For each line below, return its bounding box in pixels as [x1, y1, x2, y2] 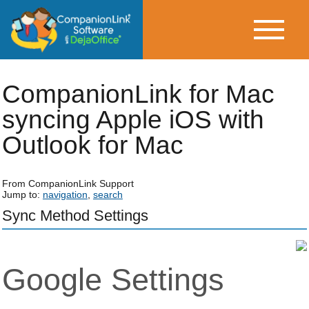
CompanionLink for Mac [1, 80, 275, 108]
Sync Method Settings [1, 207, 148, 224]
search [92, 189, 123, 200]
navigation [42, 189, 88, 200]
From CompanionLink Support [1, 178, 134, 189]
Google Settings [1, 262, 224, 297]
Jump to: [1, 189, 43, 200]
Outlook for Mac [1, 131, 183, 159]
